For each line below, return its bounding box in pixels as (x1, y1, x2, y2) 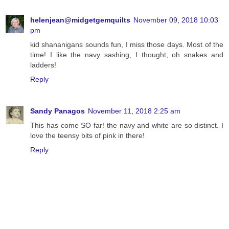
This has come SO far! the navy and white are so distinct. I (30, 121, 223, 130)
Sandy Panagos (30, 107, 85, 116)
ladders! (30, 61, 56, 70)
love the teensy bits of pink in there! (30, 131, 145, 140)
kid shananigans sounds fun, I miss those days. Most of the (30, 40, 223, 49)
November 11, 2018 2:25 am (88, 107, 180, 116)
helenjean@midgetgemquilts (30, 16, 130, 25)
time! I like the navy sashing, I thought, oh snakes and (30, 51, 223, 59)
